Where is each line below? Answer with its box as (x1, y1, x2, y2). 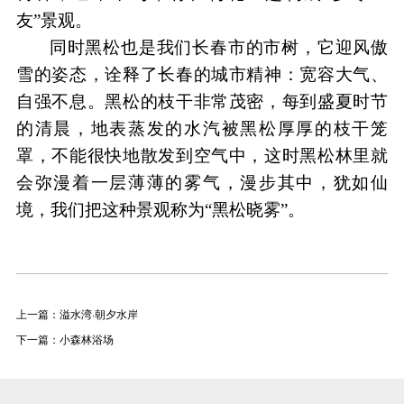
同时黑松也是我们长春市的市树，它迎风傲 (49, 38, 389, 58)
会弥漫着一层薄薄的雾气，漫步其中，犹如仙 (15, 173, 389, 193)
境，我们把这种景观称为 (15, 200, 205, 220)
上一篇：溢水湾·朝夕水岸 (15, 306, 138, 322)
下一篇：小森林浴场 (15, 331, 114, 347)
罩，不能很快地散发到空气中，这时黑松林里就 (15, 146, 389, 166)
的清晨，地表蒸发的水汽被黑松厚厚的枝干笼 (15, 119, 389, 139)
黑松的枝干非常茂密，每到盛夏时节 (105, 92, 389, 112)
